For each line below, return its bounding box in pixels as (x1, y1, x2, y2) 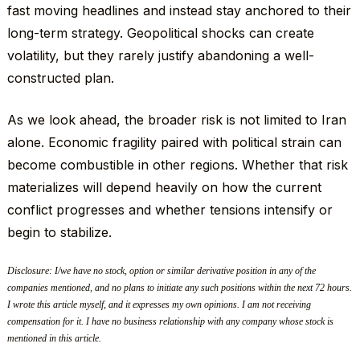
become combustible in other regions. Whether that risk (6, 157, 348, 174)
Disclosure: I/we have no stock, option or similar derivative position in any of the (6, 265, 316, 277)
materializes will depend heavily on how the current (6, 179, 321, 196)
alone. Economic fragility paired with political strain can (6, 134, 342, 151)
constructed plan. (6, 70, 114, 87)
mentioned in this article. (6, 333, 101, 345)
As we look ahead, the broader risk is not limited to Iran (6, 112, 346, 129)
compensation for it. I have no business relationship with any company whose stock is (6, 316, 333, 328)
